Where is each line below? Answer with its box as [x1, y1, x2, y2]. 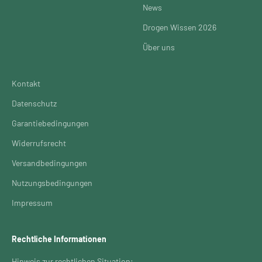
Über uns [143, 42, 175, 52]
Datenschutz [12, 98, 57, 108]
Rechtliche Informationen [12, 233, 106, 244]
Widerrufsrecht [12, 137, 66, 148]
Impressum [12, 197, 53, 208]
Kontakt [12, 78, 40, 88]
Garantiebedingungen [12, 118, 89, 128]
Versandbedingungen [12, 157, 87, 168]
